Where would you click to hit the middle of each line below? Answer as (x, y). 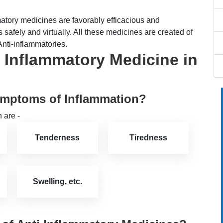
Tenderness (57, 138)
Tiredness (148, 138)
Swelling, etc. (57, 182)
